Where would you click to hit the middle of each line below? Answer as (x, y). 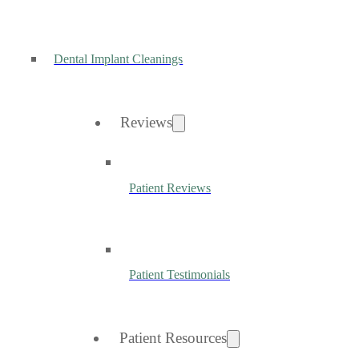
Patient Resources (173, 338)
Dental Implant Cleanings (119, 59)
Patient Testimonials (179, 275)
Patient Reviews (170, 188)
